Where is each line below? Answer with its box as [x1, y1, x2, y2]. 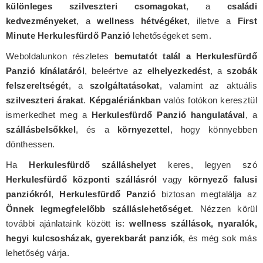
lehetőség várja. [6, 247, 69, 258]
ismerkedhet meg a [6, 109, 92, 120]
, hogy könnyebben [170, 124, 257, 134]
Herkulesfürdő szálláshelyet [29, 159, 157, 170]
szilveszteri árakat [6, 95, 84, 105]
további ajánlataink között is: [6, 218, 130, 228]
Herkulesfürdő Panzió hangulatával [91, 109, 245, 120]
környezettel [117, 124, 170, 134]
